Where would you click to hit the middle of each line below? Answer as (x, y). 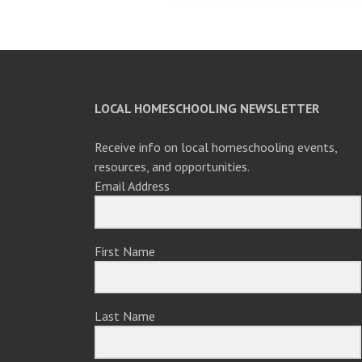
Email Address (132, 185)
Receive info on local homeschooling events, (216, 147)
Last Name (125, 316)
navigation (223, 19)
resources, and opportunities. (172, 166)
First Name (125, 251)
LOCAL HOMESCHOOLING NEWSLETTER (207, 108)
